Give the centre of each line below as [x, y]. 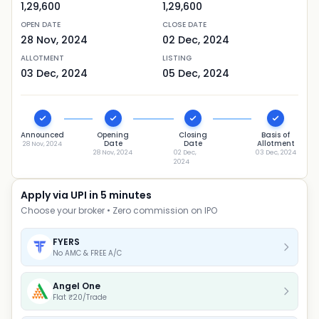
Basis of [276, 135]
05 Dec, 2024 [196, 73]
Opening [113, 135]
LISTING [177, 58]
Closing [193, 135]
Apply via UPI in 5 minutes [86, 195]
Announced [42, 135]
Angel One [77, 286]
